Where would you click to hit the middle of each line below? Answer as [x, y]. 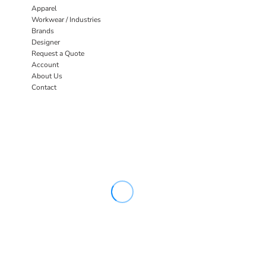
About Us [47, 76]
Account [45, 64]
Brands [43, 31]
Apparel [44, 8]
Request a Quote [58, 53]
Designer [46, 42]
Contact [44, 87]
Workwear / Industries [66, 19]
